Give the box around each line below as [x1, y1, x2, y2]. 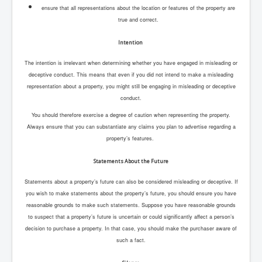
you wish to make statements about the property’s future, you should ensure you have [26, 189, 236, 198]
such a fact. [116, 236, 146, 244]
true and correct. [118, 16, 158, 24]
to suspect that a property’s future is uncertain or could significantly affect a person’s [27, 213, 235, 221]
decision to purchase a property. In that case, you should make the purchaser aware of [25, 225, 237, 233]
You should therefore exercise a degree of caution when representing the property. [32, 111, 230, 119]
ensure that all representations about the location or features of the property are [42, 4, 235, 12]
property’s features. [106, 135, 156, 143]
